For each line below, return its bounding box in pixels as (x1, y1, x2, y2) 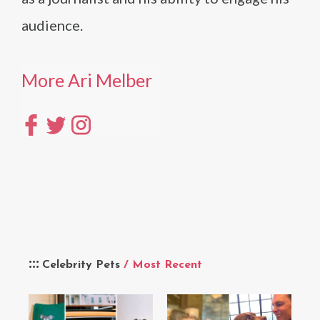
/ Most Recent (124, 259, 202, 271)
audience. (21, 16, 83, 34)
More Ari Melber (21, 69, 152, 91)
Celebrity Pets (42, 259, 124, 271)
